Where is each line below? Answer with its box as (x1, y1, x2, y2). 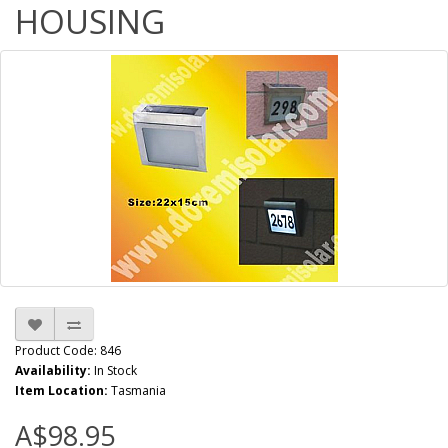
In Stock (91, 362, 137, 379)
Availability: (15, 362, 91, 379)
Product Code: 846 (15, 342, 121, 359)
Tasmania (108, 382, 166, 399)
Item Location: (15, 382, 108, 399)
